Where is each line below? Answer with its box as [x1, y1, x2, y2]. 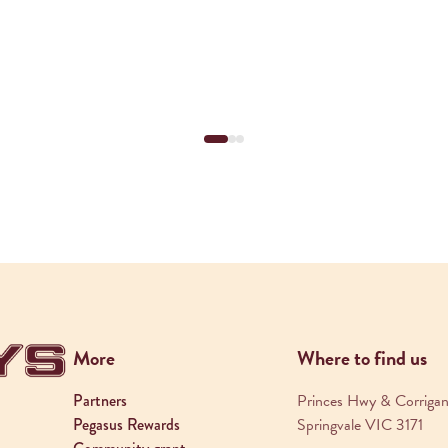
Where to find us [296, 343, 427, 373]
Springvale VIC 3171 [296, 413, 423, 437]
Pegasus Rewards [72, 413, 180, 436]
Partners [72, 389, 127, 412]
